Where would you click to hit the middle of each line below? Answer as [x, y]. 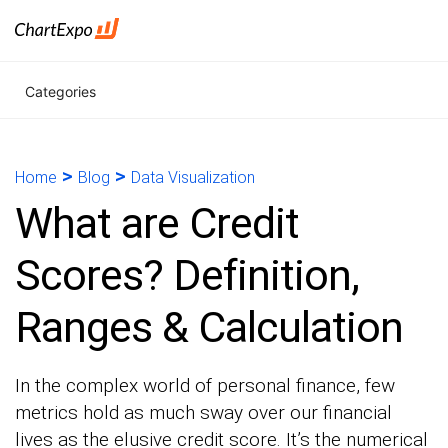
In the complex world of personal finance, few [205, 385]
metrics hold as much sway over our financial [203, 412]
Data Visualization [193, 177]
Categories [60, 91]
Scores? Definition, [187, 275]
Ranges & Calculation [209, 327]
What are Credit [157, 223]
